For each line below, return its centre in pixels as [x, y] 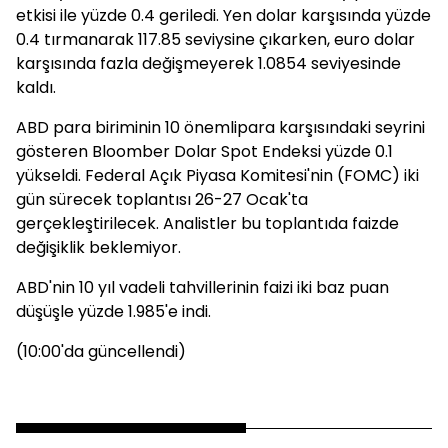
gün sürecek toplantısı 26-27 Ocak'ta [162, 199]
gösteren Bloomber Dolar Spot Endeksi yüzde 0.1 [204, 151]
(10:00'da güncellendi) [101, 351]
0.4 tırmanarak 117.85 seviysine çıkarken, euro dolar [215, 39]
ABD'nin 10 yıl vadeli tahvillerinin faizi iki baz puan [202, 287]
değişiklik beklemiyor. [98, 247]
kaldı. [36, 87]
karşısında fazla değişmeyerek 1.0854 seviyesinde [208, 63]
